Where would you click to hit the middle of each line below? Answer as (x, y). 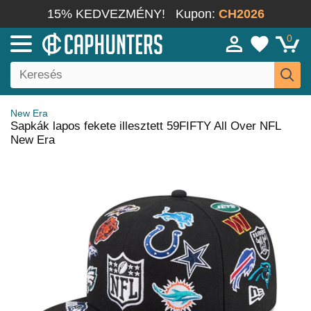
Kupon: (197, 14)
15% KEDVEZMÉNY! (106, 14)
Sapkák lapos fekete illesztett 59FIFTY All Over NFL (145, 126)
